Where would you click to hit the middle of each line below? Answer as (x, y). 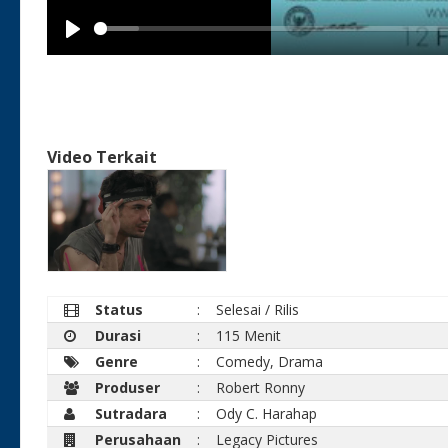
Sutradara (131, 413)
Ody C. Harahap (267, 413)
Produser (128, 387)
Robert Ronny (261, 387)
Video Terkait (102, 156)
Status (119, 309)
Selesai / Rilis (258, 309)
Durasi (118, 335)
